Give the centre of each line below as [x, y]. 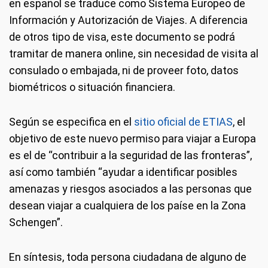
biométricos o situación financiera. [92, 87]
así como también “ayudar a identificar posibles [123, 172]
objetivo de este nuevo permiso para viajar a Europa [133, 138]
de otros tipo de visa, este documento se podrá [122, 37]
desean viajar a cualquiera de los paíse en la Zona [127, 205]
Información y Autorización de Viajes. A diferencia [128, 20]
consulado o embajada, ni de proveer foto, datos [124, 70]
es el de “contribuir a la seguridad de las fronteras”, [130, 155]
